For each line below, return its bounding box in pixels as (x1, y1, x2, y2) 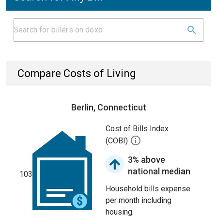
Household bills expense (106, 184, 190, 193)
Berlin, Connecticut (71, 102, 146, 112)
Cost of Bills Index (106, 124, 169, 133)
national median (128, 166, 190, 176)
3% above (128, 155, 165, 165)
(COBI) (106, 136, 130, 146)
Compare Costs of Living (17, 67, 136, 79)
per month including (106, 196, 171, 205)
